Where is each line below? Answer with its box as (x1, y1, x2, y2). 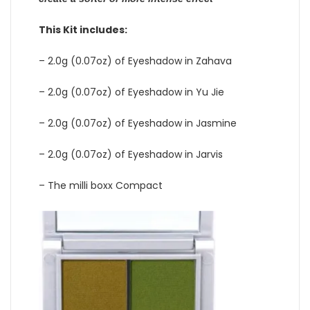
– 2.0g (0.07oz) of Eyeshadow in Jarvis (39, 147, 223, 161)
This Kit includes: (39, 22, 127, 37)
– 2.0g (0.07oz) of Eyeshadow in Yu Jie (39, 84, 224, 99)
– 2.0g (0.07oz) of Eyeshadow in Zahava (39, 53, 232, 68)
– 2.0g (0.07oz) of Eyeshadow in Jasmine (39, 116, 237, 130)
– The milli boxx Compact (39, 178, 163, 192)
